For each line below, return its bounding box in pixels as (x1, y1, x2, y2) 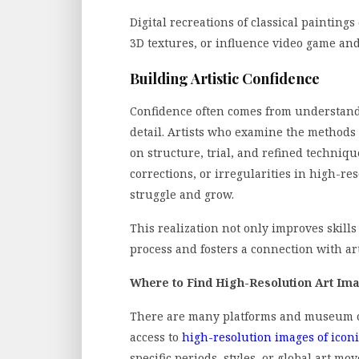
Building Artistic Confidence (130, 69, 320, 89)
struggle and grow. (130, 187, 234, 203)
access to (130, 329, 182, 345)
